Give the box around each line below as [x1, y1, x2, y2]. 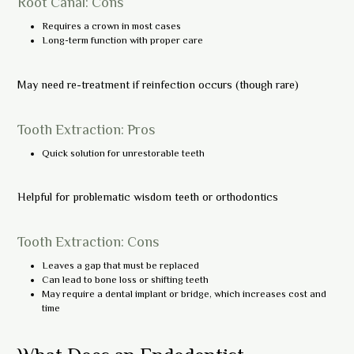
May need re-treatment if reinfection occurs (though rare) [17, 77, 299, 91]
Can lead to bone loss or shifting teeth [41, 274, 209, 286]
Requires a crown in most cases [41, 20, 181, 32]
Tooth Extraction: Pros [17, 121, 156, 137]
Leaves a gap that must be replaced [41, 260, 199, 272]
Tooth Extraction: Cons [17, 234, 160, 250]
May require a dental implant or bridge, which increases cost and [41, 288, 326, 300]
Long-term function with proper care [41, 34, 203, 46]
